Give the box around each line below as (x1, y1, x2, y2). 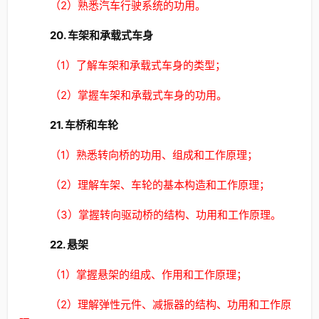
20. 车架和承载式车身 (49, 28, 153, 42)
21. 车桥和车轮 (49, 118, 118, 132)
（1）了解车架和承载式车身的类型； (49, 58, 226, 72)
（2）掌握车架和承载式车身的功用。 (49, 88, 227, 102)
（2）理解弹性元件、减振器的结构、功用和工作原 (49, 298, 291, 311)
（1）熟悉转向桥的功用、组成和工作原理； (49, 148, 258, 162)
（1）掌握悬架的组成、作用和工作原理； (49, 268, 247, 281)
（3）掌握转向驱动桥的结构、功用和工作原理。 (49, 208, 281, 221)
